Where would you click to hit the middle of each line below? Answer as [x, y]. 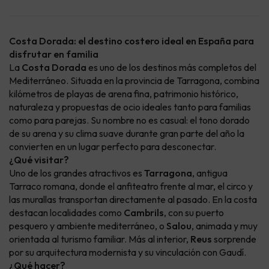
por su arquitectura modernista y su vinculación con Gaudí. [128, 252]
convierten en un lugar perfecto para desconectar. [113, 147]
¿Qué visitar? [39, 160]
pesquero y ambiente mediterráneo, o [88, 226]
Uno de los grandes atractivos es [77, 173]
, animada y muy [225, 226]
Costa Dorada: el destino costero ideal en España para [131, 41]
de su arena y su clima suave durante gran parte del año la [127, 134]
